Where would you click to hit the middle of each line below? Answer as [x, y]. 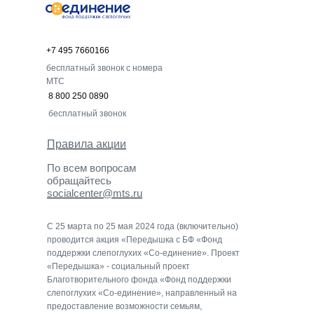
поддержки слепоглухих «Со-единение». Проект [143, 253]
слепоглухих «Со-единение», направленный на [142, 293]
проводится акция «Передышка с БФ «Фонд [135, 240]
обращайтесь [79, 180]
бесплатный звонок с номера [104, 68]
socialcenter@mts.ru [95, 193]
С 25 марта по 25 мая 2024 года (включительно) [143, 226]
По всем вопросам [91, 168]
